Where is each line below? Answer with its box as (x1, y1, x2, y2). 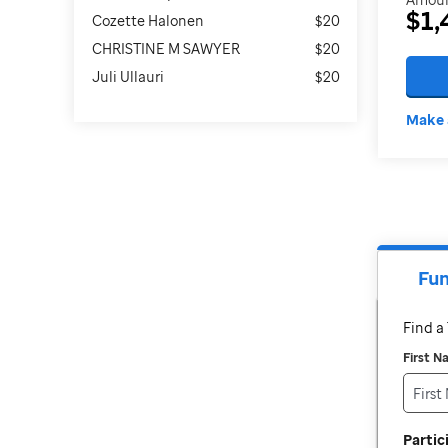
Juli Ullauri (91, 67, 164, 86)
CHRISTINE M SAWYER (91, 39, 240, 58)
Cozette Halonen (91, 11, 204, 30)
